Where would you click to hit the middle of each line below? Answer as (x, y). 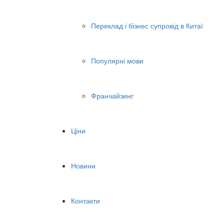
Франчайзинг (112, 96)
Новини (83, 166)
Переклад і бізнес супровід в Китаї (147, 26)
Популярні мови (117, 61)
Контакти (85, 201)
